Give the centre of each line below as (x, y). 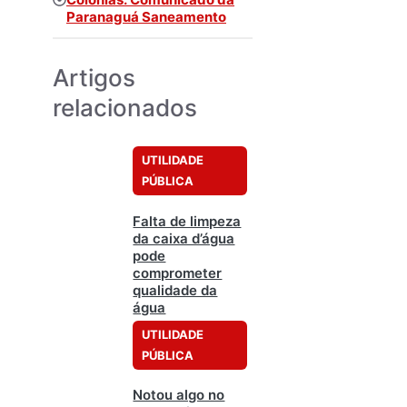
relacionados (125, 108)
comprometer (178, 273)
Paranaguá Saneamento (146, 17)
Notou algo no (179, 394)
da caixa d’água (184, 238)
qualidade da (175, 290)
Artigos (94, 78)
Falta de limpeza (187, 221)
